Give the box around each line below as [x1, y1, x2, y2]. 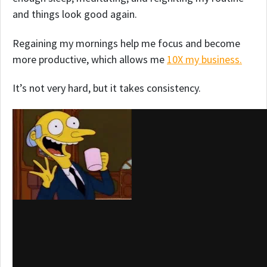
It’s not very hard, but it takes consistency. [13, 81, 201, 95]
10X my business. [167, 52, 242, 66]
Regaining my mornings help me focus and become [13, 36, 240, 50]
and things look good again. [13, 7, 137, 21]
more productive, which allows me [13, 52, 167, 66]
